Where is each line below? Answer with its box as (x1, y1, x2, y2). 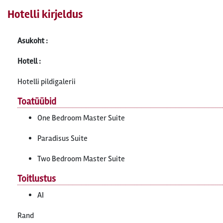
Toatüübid (17, 96, 56, 108)
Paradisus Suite (37, 133, 88, 143)
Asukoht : (17, 36, 48, 46)
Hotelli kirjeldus (7, 7, 83, 21)
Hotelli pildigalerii (17, 77, 76, 87)
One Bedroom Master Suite (37, 113, 125, 123)
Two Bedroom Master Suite (37, 154, 125, 164)
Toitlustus (17, 173, 56, 185)
